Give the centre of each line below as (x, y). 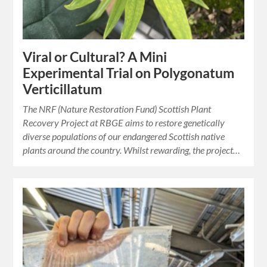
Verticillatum (63, 89)
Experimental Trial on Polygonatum (129, 73)
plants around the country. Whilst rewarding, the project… (132, 150)
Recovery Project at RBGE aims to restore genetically (124, 123)
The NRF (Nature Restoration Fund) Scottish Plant (117, 109)
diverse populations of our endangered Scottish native (124, 136)
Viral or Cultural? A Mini (95, 57)
